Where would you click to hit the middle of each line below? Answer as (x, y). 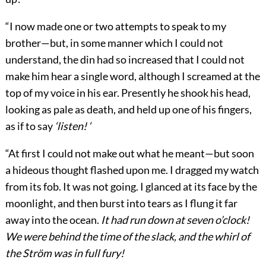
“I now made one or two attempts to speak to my (115, 26)
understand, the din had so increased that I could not (125, 60)
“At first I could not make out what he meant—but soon (129, 153)
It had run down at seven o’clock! (175, 220)
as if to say (30, 126)
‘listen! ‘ (72, 126)
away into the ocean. (53, 220)
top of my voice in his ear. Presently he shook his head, (128, 93)
